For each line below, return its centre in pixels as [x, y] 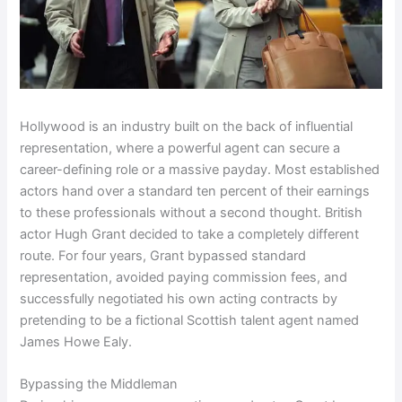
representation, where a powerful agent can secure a [180, 148]
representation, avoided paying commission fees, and [184, 277]
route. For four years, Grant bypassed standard [163, 255]
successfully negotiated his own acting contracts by [179, 298]
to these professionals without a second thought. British [192, 212]
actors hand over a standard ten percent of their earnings [195, 191]
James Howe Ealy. [76, 341]
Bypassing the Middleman [99, 384]
